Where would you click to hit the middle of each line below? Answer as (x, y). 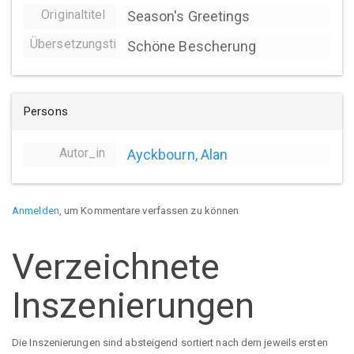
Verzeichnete (116, 266)
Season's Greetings (188, 17)
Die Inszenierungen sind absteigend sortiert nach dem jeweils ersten (170, 343)
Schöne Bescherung (192, 46)
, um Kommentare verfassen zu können (149, 211)
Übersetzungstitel (81, 44)
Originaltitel (73, 14)
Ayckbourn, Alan (177, 155)
